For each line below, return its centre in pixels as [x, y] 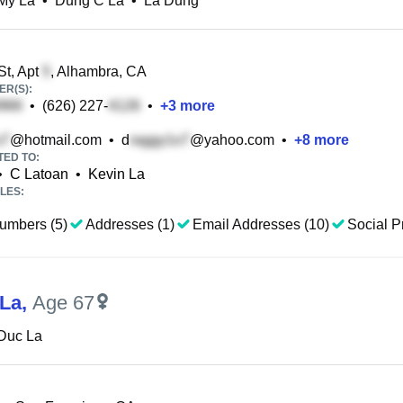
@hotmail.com [56, 140]
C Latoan [39, 174]
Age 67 [63, 303]
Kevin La [116, 174]
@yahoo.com [232, 140]
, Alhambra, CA [99, 72]
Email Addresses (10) [261, 224]
